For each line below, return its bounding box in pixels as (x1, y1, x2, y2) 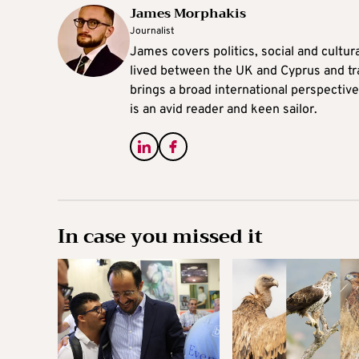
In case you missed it (58, 219, 263, 253)
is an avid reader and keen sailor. (130, 101, 317, 118)
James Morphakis (130, 2, 246, 25)
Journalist (130, 24, 175, 38)
